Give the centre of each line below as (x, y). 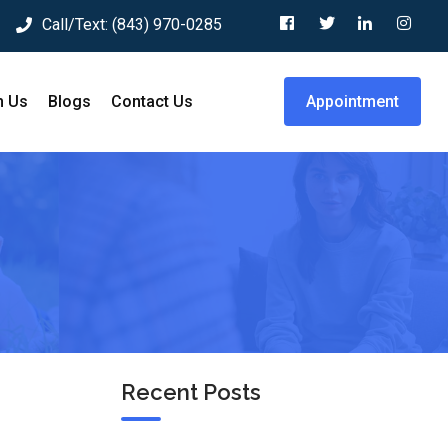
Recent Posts (191, 392)
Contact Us (152, 101)
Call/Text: (77, 24)
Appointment (352, 101)
